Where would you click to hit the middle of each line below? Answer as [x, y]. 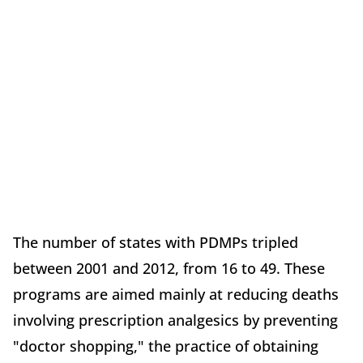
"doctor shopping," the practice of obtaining [166, 346]
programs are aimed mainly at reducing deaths [176, 295]
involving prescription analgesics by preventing [175, 320]
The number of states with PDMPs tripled [156, 243]
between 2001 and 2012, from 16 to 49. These [169, 269]
